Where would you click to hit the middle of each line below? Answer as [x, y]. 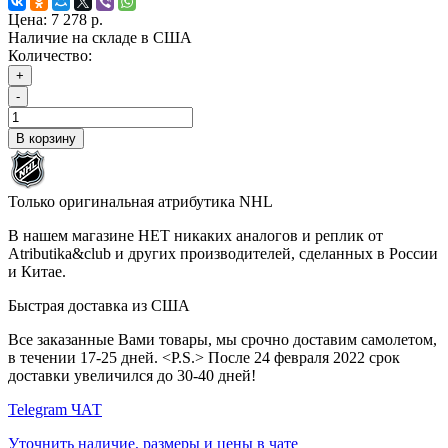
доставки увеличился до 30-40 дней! [132, 375]
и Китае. [37, 271]
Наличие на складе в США [100, 37]
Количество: [50, 55]
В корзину [46, 138]
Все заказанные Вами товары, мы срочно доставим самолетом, [222, 339]
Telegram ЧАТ [55, 409]
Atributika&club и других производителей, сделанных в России [223, 253]
